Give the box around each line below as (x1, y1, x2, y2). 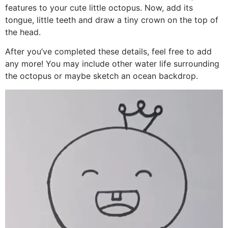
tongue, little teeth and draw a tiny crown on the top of (5, 14, 218, 25)
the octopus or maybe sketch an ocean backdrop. (5, 71, 198, 81)
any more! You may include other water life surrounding (5, 59, 219, 69)
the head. (5, 26, 41, 37)
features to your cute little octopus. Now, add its (5, 2, 193, 13)
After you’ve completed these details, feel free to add (5, 46, 212, 57)
